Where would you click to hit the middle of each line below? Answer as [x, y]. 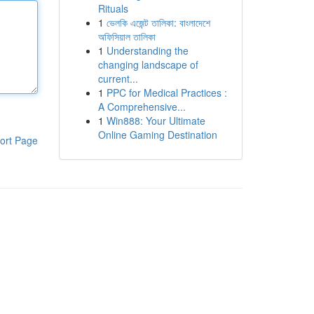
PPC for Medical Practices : [166, 93]
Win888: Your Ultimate [156, 121]
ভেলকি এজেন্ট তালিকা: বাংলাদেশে [158, 22]
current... [118, 78]
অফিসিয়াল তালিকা [127, 36]
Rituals [113, 8]
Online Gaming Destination [157, 135]
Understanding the [147, 50]
